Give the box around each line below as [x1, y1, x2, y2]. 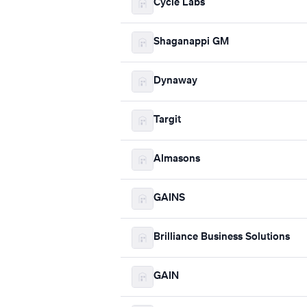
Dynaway [153, 76, 197, 86]
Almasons [153, 154, 200, 164]
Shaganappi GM [153, 37, 229, 47]
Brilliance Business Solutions [153, 232, 290, 243]
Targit [153, 115, 181, 125]
